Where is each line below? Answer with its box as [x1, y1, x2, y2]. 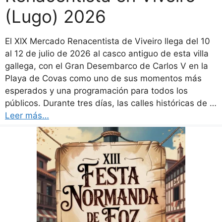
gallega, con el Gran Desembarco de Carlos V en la [5, 61, 208, 71]
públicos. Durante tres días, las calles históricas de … [5, 98, 217, 108]
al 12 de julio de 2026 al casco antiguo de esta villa [5, 49, 209, 58]
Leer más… [5, 111, 49, 120]
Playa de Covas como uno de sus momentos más [5, 73, 202, 83]
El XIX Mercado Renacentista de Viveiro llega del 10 [5, 36, 210, 46]
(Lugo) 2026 [5, 6, 106, 27]
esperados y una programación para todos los [5, 86, 188, 96]
